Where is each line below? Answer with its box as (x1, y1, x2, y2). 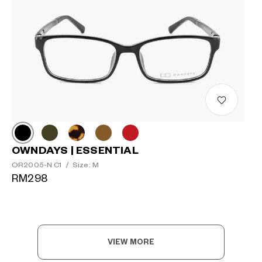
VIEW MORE (107, 238, 155, 246)
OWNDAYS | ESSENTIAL (12, 146, 139, 156)
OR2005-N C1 (12, 161, 64, 170)
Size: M (72, 161, 99, 170)
